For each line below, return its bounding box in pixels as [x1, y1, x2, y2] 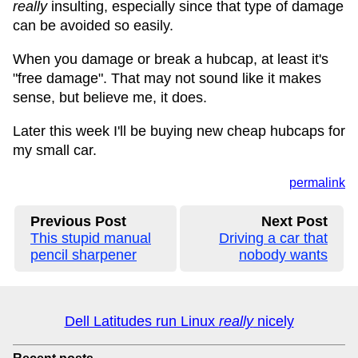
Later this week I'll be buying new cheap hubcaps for [13, 123, 345, 139]
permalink [289, 176, 345, 189]
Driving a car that [219, 230, 328, 246]
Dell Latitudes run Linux [64, 313, 219, 329]
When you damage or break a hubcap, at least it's [13, 51, 328, 67]
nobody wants [239, 247, 328, 263]
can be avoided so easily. [13, 18, 173, 34]
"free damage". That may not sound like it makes [13, 70, 321, 86]
